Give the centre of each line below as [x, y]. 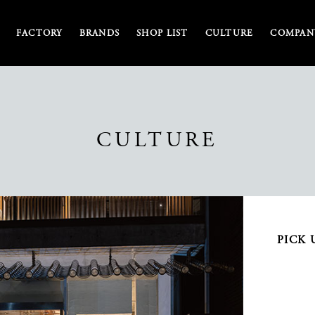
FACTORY [39, 33]
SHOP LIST [162, 33]
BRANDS [99, 33]
